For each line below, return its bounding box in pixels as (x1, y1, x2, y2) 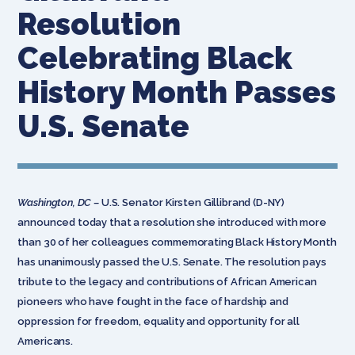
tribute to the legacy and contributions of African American (17, 275, 317, 288)
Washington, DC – (17, 196, 101, 208)
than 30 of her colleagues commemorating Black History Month (17, 235, 337, 248)
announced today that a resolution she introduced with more (17, 216, 326, 228)
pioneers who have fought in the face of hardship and (17, 295, 288, 307)
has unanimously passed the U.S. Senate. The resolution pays (17, 255, 326, 268)
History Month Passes (17, 74, 337, 110)
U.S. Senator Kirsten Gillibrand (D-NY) (101, 196, 285, 208)
